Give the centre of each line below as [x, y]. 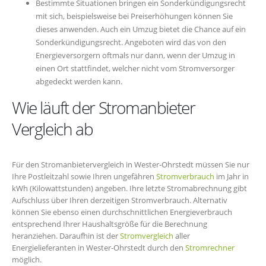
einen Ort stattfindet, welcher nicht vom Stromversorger [135, 69]
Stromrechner [210, 248]
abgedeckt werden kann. [79, 82]
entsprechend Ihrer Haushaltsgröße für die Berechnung [110, 224]
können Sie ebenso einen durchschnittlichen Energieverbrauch [122, 212]
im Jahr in [232, 177]
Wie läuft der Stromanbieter [104, 108]
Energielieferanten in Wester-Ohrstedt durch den [99, 248]
